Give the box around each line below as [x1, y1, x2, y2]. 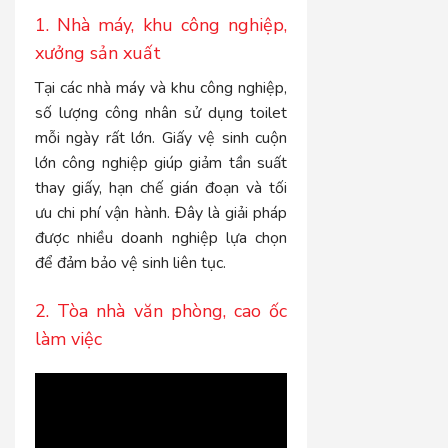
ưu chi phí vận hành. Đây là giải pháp [35, 202, 288, 225]
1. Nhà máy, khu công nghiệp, [35, 13, 288, 38]
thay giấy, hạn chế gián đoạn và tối [35, 177, 288, 200]
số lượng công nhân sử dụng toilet [35, 102, 288, 125]
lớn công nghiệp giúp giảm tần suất [35, 152, 288, 175]
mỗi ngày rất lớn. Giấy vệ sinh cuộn [35, 127, 288, 150]
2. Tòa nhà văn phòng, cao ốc [35, 299, 288, 324]
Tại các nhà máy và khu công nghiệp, [35, 77, 288, 100]
